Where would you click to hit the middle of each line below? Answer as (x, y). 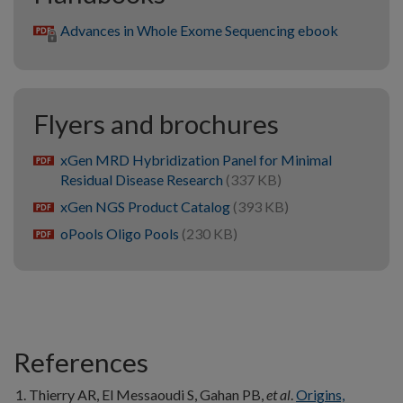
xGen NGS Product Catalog (147, 207)
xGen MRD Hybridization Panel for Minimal (196, 160)
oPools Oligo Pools (121, 234)
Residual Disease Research (143, 180)
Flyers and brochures (156, 123)
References (81, 363)
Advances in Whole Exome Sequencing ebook (199, 30)
